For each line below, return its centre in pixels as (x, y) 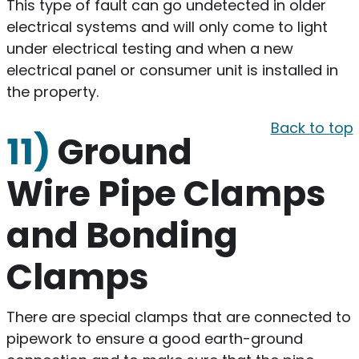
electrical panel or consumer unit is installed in (172, 70)
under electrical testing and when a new (149, 48)
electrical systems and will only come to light (167, 26)
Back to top (312, 127)
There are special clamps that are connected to (178, 317)
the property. (54, 91)
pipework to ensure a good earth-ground (154, 338)
